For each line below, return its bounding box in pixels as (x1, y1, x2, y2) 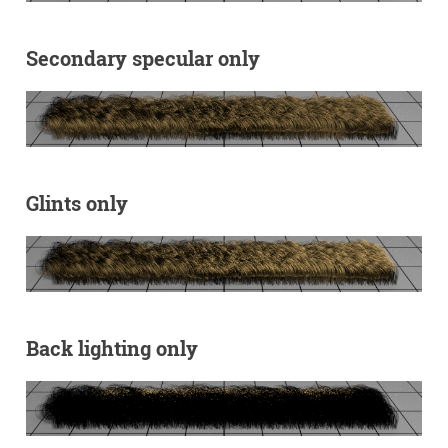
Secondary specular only (25, 45, 260, 72)
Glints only (25, 190, 128, 217)
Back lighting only (25, 334, 198, 361)
